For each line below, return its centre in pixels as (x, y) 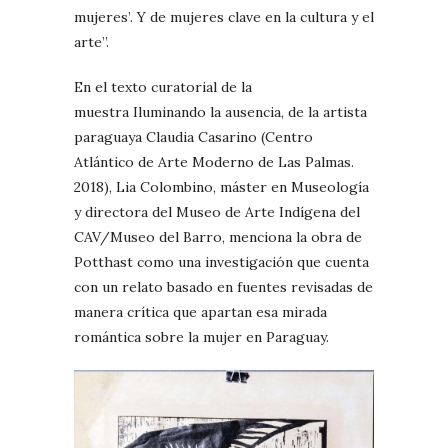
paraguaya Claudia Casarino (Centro (193, 137)
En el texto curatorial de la (163, 87)
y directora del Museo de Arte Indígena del (217, 212)
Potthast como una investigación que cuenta (221, 262)
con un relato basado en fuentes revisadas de (223, 287)
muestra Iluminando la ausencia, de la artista (220, 112)
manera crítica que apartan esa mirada (200, 312)
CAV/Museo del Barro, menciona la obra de (218, 237)
